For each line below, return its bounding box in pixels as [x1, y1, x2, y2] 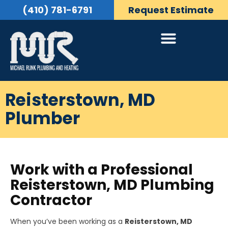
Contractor [10, 190, 92, 210]
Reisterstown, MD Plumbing [10, 175, 214, 195]
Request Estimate [128, 4, 214, 16]
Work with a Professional [10, 159, 193, 180]
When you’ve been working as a [10, 216, 125, 226]
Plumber [5, 106, 80, 130]
